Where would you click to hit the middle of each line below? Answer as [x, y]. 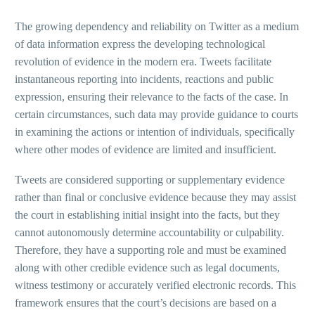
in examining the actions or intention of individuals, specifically [155, 132]
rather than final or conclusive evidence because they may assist [155, 197]
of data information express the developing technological [140, 44]
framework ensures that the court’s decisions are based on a [146, 302]
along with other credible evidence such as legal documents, [147, 267]
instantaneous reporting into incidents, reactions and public [144, 79]
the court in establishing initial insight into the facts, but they [147, 214]
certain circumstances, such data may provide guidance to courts [156, 115]
